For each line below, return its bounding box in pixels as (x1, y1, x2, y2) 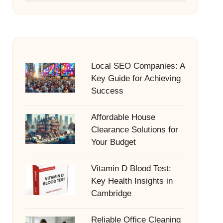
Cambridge (91, 189, 131, 198)
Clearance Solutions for (91, 125, 178, 134)
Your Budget (91, 137, 136, 147)
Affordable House (91, 112, 155, 122)
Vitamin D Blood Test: (91, 164, 171, 173)
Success (91, 86, 123, 96)
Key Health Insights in (91, 176, 173, 186)
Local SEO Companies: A (91, 61, 185, 71)
